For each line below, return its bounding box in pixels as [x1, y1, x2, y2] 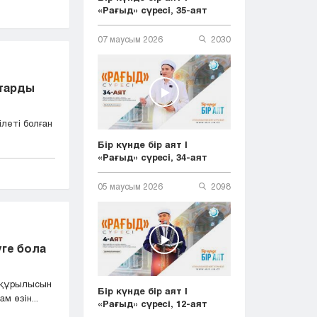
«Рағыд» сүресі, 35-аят [98, 4, 207, 16]
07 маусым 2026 [98, 34, 163, 45]
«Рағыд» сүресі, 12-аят [98, 298, 207, 310]
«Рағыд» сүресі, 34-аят [98, 151, 207, 163]
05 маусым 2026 [98, 180, 163, 191]
